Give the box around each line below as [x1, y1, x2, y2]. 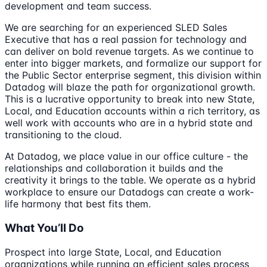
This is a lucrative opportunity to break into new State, [5, 93, 254, 105]
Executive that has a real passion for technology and [5, 33, 247, 46]
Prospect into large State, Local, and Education [5, 246, 221, 258]
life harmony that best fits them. [5, 198, 151, 210]
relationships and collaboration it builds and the [5, 162, 223, 175]
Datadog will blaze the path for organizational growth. [5, 81, 255, 94]
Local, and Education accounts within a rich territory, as [5, 105, 260, 117]
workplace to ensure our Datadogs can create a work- [5, 186, 254, 198]
